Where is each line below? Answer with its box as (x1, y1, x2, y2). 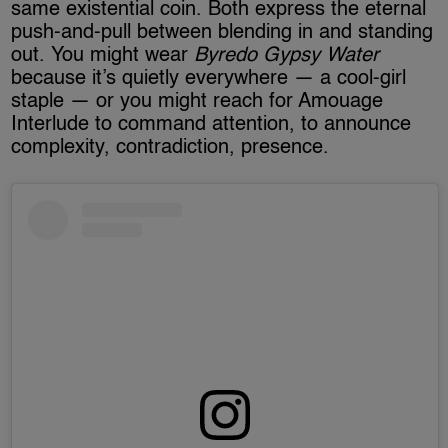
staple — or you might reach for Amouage (11, 92, 384, 113)
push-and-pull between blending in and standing (11, 23, 434, 44)
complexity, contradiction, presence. (11, 138, 330, 159)
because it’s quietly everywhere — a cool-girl (11, 69, 407, 90)
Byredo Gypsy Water (194, 46, 380, 67)
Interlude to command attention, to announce (11, 115, 412, 136)
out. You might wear (11, 46, 195, 67)
